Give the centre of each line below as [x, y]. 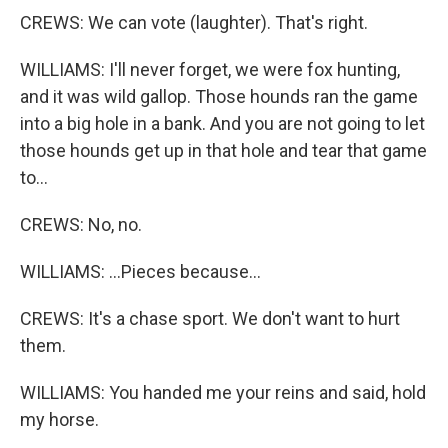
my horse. [59, 419]
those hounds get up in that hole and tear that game [223, 150]
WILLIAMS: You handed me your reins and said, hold [223, 392]
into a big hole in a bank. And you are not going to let [222, 123]
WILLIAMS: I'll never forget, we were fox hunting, [210, 69]
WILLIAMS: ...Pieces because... [140, 271]
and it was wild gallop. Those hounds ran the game [219, 96]
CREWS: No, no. [81, 224]
